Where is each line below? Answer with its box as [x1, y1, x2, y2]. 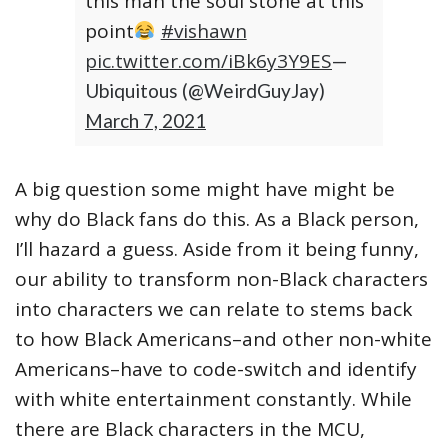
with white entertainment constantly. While [15, 386, 412, 412]
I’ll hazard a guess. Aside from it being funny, [15, 236, 419, 262]
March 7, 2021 [85, 109, 206, 132]
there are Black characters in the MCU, [15, 416, 365, 442]
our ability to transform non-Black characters [15, 266, 428, 292]
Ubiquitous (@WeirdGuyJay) [85, 79, 325, 102]
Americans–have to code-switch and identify [15, 356, 417, 382]
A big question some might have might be [15, 176, 395, 202]
